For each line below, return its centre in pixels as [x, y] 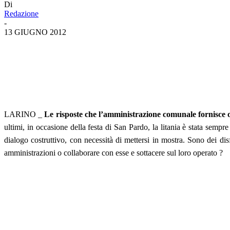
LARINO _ [24, 114]
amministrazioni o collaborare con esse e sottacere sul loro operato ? [113, 152]
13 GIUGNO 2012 [35, 32]
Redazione [21, 13]
